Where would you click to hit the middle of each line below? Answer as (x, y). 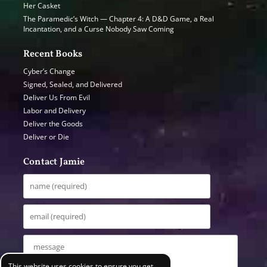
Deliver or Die (46, 136)
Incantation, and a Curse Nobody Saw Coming (99, 29)
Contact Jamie (54, 162)
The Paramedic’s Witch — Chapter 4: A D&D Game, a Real (119, 18)
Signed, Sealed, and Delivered (73, 84)
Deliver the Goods (53, 123)
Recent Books (53, 54)
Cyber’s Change (49, 71)
